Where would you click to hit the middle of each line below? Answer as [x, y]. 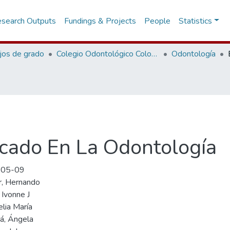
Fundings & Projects [100, 21]
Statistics [196, 21]
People [158, 21]
